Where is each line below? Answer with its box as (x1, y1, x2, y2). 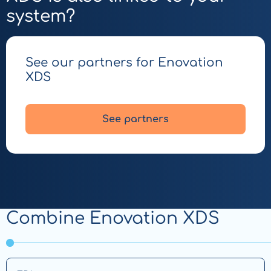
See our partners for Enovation (25, 56, 223, 70)
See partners (102, 114, 169, 125)
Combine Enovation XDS (6, 209, 220, 228)
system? (6, 7, 75, 26)
